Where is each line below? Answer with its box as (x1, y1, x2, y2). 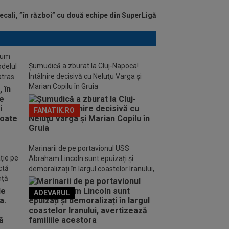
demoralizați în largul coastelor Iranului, (29, 165, 154, 173)
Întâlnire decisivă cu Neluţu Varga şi (29, 72, 142, 80)
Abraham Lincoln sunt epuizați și (29, 154, 133, 163)
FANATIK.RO (34, 106, 75, 114)
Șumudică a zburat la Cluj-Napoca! (29, 62, 139, 70)
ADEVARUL (34, 189, 70, 197)
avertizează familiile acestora (29, 175, 125, 183)
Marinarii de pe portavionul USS (29, 144, 129, 152)
